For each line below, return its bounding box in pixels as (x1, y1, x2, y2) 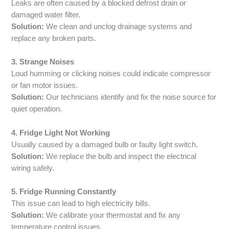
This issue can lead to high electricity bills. (11, 199, 151, 208)
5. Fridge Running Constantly (11, 188, 117, 196)
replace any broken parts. (11, 34, 97, 43)
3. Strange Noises (11, 58, 75, 66)
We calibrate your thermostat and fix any (44, 211, 181, 220)
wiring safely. (11, 164, 55, 172)
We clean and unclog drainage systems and (44, 22, 192, 31)
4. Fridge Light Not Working (11, 128, 110, 137)
